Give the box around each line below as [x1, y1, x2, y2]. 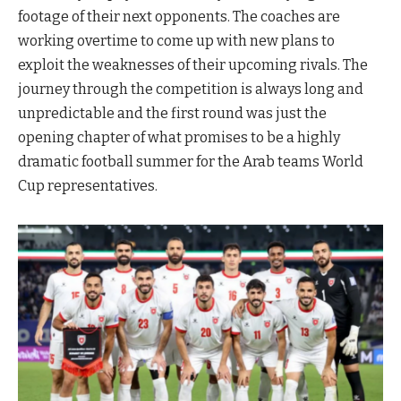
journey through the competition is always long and [18, 81, 363, 98]
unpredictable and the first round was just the [18, 105, 327, 123]
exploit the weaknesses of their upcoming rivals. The [18, 56, 368, 74]
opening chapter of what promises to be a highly [18, 129, 340, 147]
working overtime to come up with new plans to [18, 32, 335, 50]
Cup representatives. [18, 177, 158, 195]
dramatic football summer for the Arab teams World [18, 153, 363, 171]
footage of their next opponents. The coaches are [18, 8, 340, 26]
